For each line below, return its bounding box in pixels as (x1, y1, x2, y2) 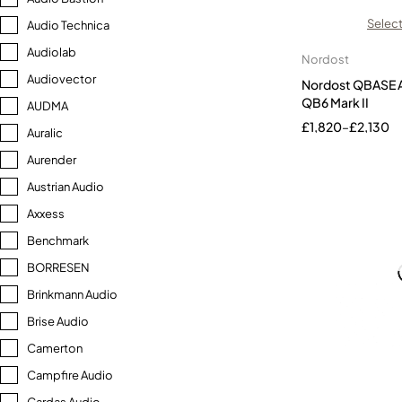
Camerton (27, 341, 83, 355)
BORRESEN (27, 260, 90, 275)
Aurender (27, 153, 76, 167)
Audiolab (27, 45, 76, 59)
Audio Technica (27, 18, 109, 32)
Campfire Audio (27, 368, 113, 382)
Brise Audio (27, 314, 89, 328)
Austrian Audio (27, 179, 104, 194)
